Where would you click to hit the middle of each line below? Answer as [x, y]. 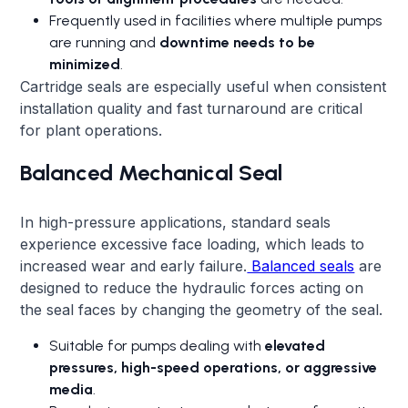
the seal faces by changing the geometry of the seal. [202, 309]
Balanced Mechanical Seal [152, 172]
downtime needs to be [238, 42]
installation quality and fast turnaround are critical [192, 108]
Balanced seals [301, 265]
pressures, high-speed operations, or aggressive [214, 367]
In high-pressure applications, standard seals [176, 222]
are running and [105, 42]
